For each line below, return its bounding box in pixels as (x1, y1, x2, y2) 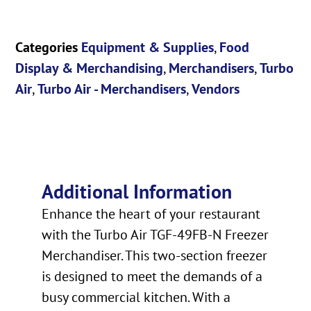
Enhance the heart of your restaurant (42, 205, 260, 224)
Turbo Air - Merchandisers (37, 79, 187, 98)
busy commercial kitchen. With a (42, 288, 230, 307)
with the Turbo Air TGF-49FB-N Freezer (42, 226, 269, 244)
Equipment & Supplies (81, 37, 215, 56)
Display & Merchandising (15, 58, 164, 77)
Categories (15, 37, 78, 56)
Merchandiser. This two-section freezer (42, 246, 267, 265)
